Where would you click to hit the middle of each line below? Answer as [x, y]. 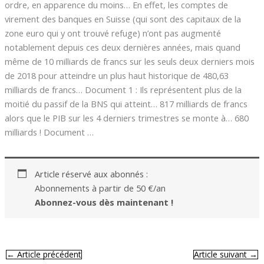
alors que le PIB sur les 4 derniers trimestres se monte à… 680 [126, 118]
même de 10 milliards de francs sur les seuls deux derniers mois [129, 62]
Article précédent [48, 254]
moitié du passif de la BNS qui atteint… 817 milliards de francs [126, 104]
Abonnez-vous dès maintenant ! [104, 202]
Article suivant [222, 254]
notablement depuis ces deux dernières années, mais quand [122, 47]
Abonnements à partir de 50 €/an [100, 188]
